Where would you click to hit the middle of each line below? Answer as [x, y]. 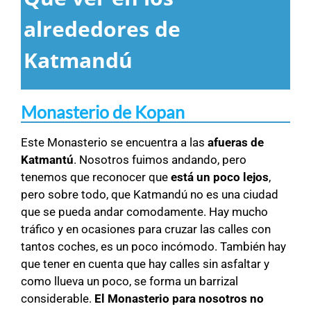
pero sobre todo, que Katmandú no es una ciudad [150, 195]
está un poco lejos [220, 177]
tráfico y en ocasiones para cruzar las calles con [146, 229]
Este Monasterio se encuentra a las [114, 143]
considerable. [58, 299]
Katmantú [47, 160]
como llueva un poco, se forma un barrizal [129, 281]
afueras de [236, 143]
